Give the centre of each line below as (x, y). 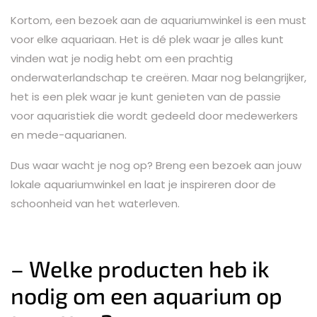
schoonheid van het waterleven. (95, 203)
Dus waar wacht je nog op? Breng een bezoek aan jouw (156, 165)
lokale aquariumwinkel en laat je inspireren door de (143, 184)
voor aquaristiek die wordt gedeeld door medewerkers (154, 115)
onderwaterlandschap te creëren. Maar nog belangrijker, (158, 77)
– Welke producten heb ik (140, 268)
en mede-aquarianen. (69, 134)
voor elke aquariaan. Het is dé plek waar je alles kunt (147, 39)
